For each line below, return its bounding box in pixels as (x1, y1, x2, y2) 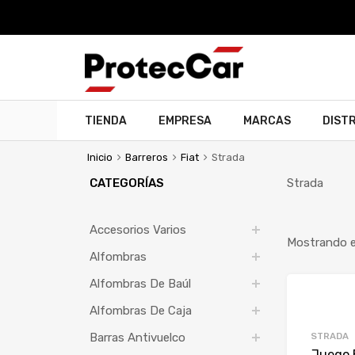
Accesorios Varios (89, 223, 186, 238)
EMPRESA (158, 114, 212, 128)
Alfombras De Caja (89, 303, 192, 319)
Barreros (125, 151, 169, 164)
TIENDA (85, 114, 127, 128)
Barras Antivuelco (89, 330, 185, 345)
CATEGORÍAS (89, 176, 164, 191)
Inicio (87, 151, 113, 164)
